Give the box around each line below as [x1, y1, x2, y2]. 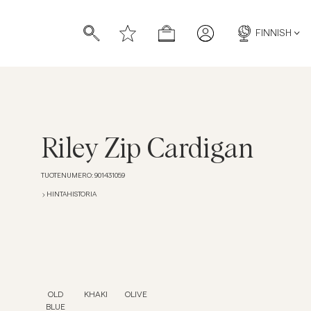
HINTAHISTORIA [46, 191, 96, 198]
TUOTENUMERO [40, 172, 92, 179]
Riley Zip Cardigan [40, 136, 254, 164]
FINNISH [255, 28, 292, 38]
